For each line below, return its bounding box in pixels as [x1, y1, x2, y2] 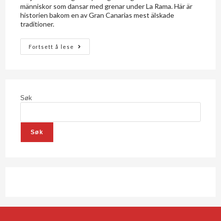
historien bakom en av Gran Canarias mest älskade [20, 11, 175, 20]
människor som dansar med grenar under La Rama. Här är [20, 2, 193, 11]
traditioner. [20, 20, 55, 29]
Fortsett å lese [29, 43, 74, 50]
